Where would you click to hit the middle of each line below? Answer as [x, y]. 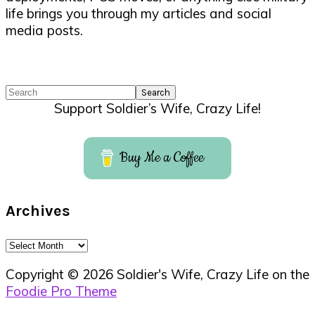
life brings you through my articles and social [139, 13]
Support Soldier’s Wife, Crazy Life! [157, 108]
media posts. [44, 30]
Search [26, 90]
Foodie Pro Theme [61, 291]
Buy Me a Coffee [162, 157]
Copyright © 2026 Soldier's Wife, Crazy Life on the [157, 274]
